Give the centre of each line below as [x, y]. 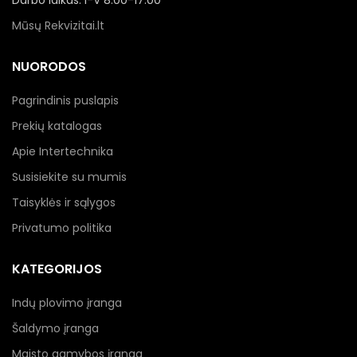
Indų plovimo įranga [67, 303]
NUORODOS [49, 67]
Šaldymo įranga [55, 329]
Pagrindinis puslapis [65, 101]
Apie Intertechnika [63, 152]
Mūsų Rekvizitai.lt [58, 26]
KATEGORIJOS [57, 269]
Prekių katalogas [57, 126]
